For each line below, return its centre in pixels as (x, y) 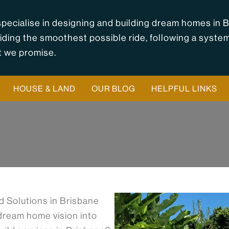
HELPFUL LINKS (184, 88)
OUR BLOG (113, 88)
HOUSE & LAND (44, 88)
